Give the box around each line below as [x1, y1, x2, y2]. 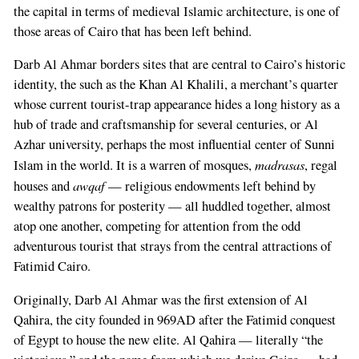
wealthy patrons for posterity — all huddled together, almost [13, 197, 331, 216]
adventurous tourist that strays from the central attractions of [13, 237, 332, 256]
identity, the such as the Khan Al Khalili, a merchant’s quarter [13, 75, 338, 94]
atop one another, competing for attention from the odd [13, 217, 301, 236]
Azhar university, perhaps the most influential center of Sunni [13, 135, 335, 154]
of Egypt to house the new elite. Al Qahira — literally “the [13, 330, 323, 349]
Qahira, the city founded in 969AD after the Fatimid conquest [13, 310, 336, 329]
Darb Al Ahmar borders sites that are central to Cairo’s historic [13, 55, 345, 74]
